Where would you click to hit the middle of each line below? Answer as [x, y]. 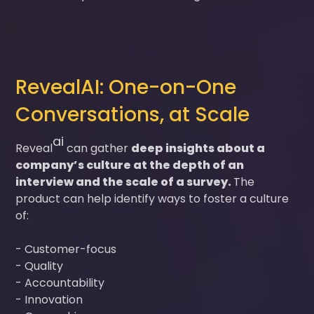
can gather [98, 148]
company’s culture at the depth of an [130, 165]
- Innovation [52, 299]
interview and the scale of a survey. [125, 182]
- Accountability [63, 282]
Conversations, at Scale [133, 114]
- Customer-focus [69, 249]
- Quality [42, 266]
